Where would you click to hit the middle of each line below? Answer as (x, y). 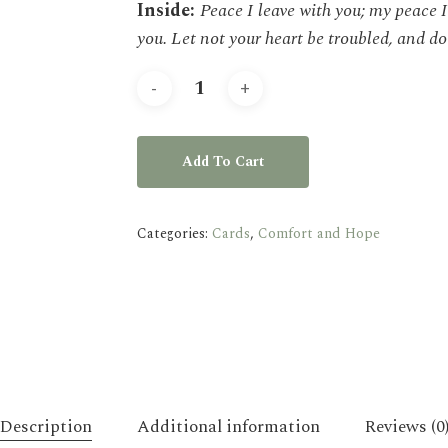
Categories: (174, 233)
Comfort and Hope (318, 233)
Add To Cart (222, 161)
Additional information (228, 426)
